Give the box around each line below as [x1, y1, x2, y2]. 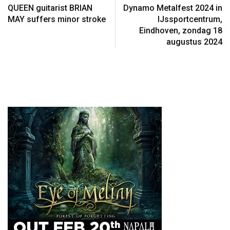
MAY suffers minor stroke [8, 14, 106, 24]
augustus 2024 [166, 36, 222, 47]
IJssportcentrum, [158, 14, 222, 24]
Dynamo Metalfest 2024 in [123, 3, 222, 13]
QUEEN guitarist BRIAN [8, 3, 92, 13]
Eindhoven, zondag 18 [139, 25, 222, 35]
